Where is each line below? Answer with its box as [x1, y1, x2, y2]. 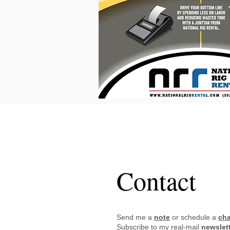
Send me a [117, 213, 154, 221]
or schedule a [172, 213, 218, 221]
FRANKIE [121, 128, 198, 145]
